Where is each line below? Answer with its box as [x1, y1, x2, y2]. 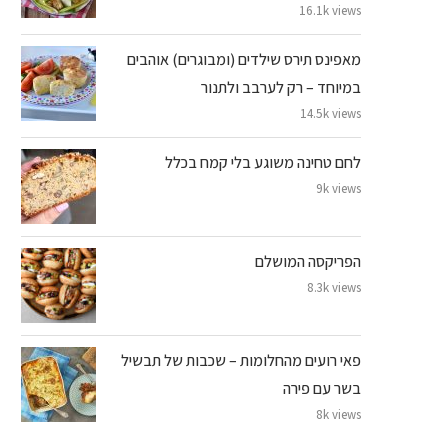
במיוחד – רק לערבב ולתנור [201, 76, 361, 98]
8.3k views [307, 278, 361, 296]
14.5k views [300, 104, 361, 122]
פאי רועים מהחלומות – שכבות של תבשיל [121, 349, 361, 371]
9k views [316, 179, 361, 197]
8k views [316, 405, 361, 423]
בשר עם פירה [283, 377, 361, 399]
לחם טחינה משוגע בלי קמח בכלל [165, 151, 361, 173]
